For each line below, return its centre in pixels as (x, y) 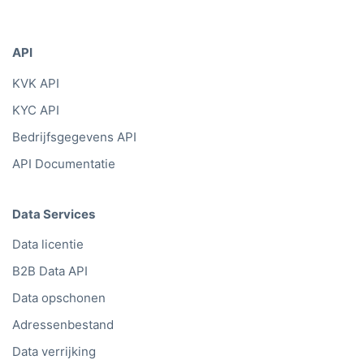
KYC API (36, 110)
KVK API (36, 83)
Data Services (54, 214)
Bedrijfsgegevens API (74, 136)
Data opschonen (59, 298)
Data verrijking (54, 352)
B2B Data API (50, 271)
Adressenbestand (63, 325)
